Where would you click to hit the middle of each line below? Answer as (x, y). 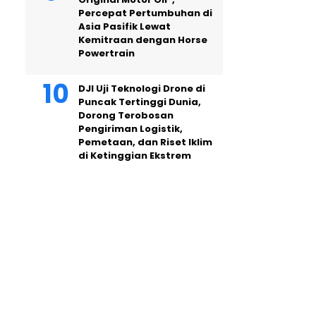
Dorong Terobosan (126, 115)
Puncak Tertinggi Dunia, (140, 102)
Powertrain (107, 53)
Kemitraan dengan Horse (143, 40)
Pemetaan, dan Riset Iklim (145, 142)
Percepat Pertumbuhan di (145, 13)
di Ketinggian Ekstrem (135, 156)
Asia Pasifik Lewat (124, 26)
